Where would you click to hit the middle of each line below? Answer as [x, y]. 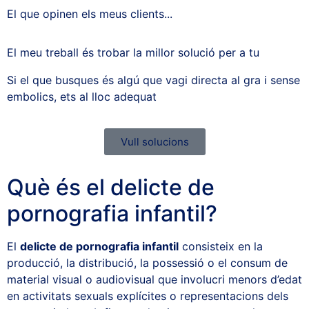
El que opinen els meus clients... [90, 13]
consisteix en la [221, 246]
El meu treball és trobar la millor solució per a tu [133, 52]
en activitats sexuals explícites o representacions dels [148, 296]
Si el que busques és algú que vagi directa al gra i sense [153, 80]
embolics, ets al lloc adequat [82, 96]
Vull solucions [154, 141]
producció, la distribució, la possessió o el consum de [147, 262]
